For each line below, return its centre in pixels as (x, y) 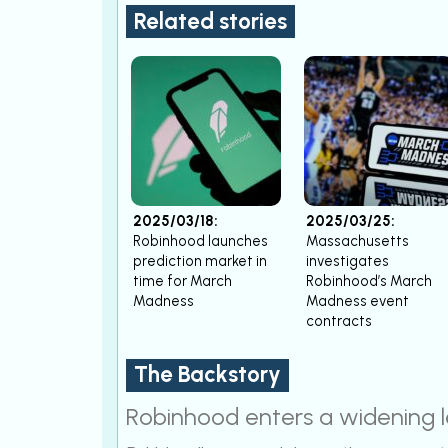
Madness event (357, 300)
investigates (347, 260)
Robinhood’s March (369, 280)
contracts (339, 320)
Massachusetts (357, 240)
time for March (182, 280)
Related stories (210, 21)
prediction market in (200, 260)
